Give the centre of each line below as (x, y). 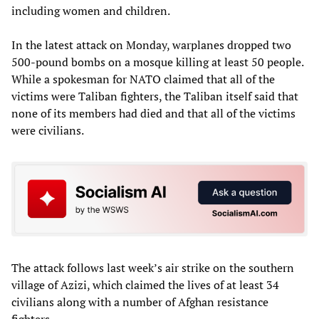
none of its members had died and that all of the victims (153, 113)
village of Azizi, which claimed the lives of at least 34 (145, 285)
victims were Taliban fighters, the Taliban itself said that (155, 96)
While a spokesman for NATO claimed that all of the (143, 79)
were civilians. (48, 130)
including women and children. (91, 10)
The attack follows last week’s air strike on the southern (153, 268)
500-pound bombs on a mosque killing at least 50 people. (157, 62)
